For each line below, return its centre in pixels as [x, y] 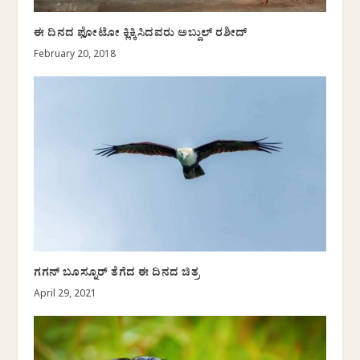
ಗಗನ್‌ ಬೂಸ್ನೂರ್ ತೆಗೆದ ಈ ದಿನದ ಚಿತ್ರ [117, 275]
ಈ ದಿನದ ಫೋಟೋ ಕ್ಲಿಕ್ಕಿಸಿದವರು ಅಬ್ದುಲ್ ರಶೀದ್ [141, 35]
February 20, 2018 [75, 56]
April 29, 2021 [65, 295]
